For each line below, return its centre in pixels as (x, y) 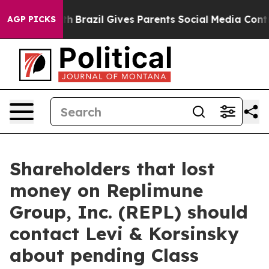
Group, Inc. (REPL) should (129, 212)
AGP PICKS (32, 19)
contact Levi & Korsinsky (124, 234)
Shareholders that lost (112, 169)
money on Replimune (106, 190)
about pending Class (104, 255)
